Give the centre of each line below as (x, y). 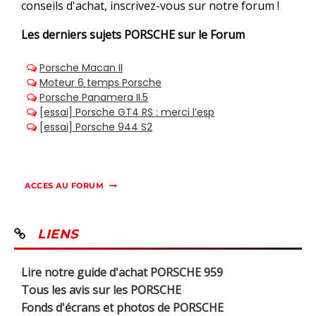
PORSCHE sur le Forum (184, 35)
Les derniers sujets (73, 35)
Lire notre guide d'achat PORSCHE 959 (122, 273)
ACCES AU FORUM (64, 186)
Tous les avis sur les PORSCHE (101, 290)
